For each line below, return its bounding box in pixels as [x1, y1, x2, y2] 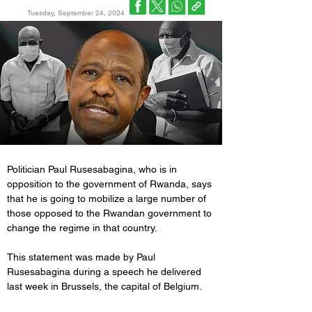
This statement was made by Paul [7, 251, 158, 263]
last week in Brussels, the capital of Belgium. [7, 281, 202, 292]
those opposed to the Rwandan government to [7, 208, 214, 219]
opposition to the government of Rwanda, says [7, 178, 214, 189]
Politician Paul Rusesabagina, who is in [7, 164, 180, 175]
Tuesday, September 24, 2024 [27, 8, 125, 17]
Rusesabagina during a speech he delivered [7, 266, 204, 277]
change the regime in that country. [7, 222, 157, 233]
